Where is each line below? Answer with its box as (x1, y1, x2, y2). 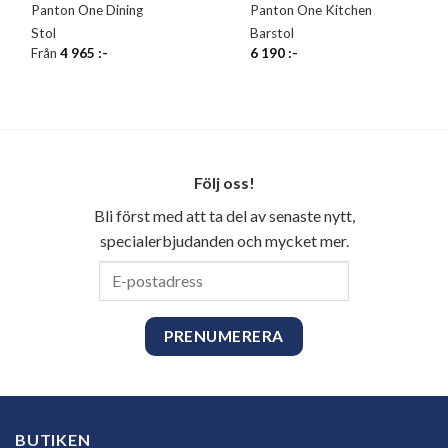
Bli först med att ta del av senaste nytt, (93, 205, 355, 225)
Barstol (250, 25, 295, 42)
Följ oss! (193, 172, 255, 192)
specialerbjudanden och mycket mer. (99, 230, 349, 250)
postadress (45, 286, 121, 304)
